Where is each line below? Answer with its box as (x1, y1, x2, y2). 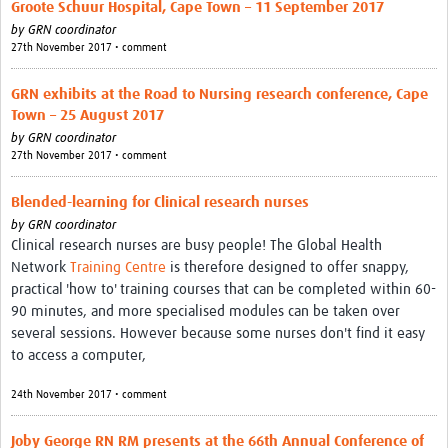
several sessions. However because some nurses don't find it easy (11, 326, 425, 342)
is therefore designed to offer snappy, (166, 260, 409, 276)
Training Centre (70, 260, 166, 276)
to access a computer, (11, 348, 146, 364)
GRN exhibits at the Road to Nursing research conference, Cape (11, 87, 428, 103)
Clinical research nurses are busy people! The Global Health (11, 238, 382, 254)
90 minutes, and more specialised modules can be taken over (11, 304, 400, 320)
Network (11, 260, 70, 276)
